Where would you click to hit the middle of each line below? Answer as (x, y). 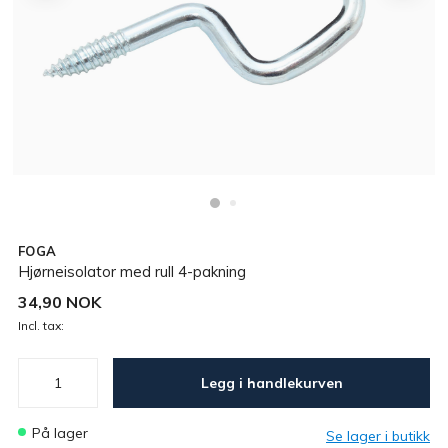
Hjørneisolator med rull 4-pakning (132, 271)
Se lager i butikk (378, 436)
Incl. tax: (41, 325)
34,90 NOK (59, 302)
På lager (64, 433)
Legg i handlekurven (294, 382)
